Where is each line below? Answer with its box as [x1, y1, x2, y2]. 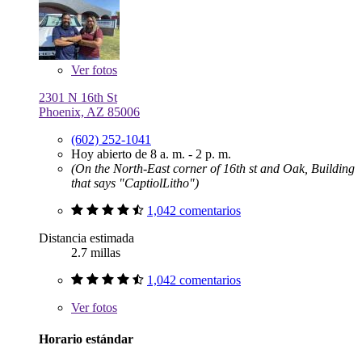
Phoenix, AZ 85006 [39, 104, 140, 119]
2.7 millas [71, 245, 120, 259]
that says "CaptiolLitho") [71, 175, 199, 190]
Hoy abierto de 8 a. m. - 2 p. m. [71, 146, 231, 161]
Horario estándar [39, 332, 133, 347]
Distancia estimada [39, 230, 134, 245]
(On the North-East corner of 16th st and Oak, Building [71, 161, 355, 175]
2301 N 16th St [39, 90, 117, 104]
